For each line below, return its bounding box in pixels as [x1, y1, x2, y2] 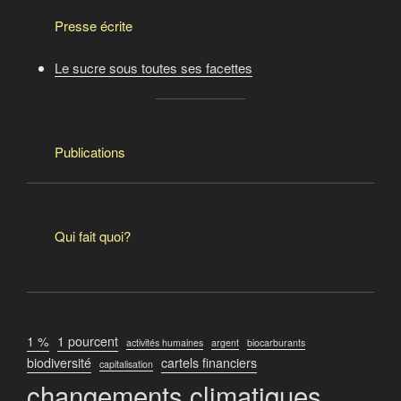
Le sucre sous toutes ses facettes [55, 57, 253, 77]
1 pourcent [57, 332, 118, 350]
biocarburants [247, 336, 305, 349]
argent [211, 336, 239, 349]
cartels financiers [161, 354, 257, 371]
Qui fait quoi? [55, 226, 132, 245]
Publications [55, 141, 126, 161]
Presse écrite [55, 16, 133, 35]
